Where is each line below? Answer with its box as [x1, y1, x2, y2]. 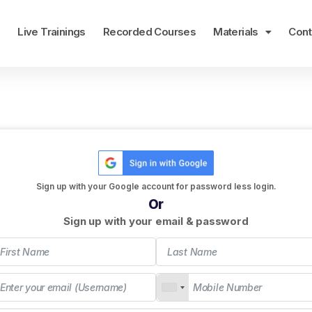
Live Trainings [17, 25, 86, 38]
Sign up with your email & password [63, 214, 249, 228]
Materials [213, 25, 258, 38]
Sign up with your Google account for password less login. [36, 181, 276, 192]
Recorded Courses [102, 25, 196, 38]
